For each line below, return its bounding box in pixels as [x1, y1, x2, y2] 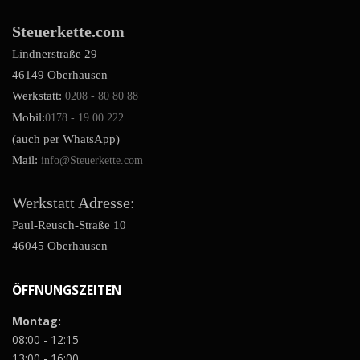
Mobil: [12, 109, 45, 124]
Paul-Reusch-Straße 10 [12, 217, 126, 231]
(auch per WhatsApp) [12, 131, 120, 145]
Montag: [12, 313, 61, 329]
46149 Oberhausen [12, 67, 108, 81]
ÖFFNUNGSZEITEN [12, 281, 121, 299]
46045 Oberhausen [12, 238, 108, 252]
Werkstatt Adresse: [12, 193, 135, 211]
